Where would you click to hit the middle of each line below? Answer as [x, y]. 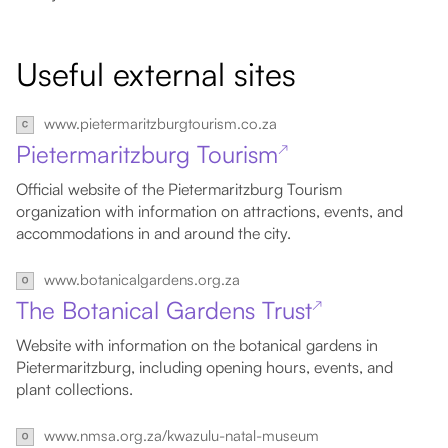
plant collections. [74, 389]
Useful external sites [156, 74]
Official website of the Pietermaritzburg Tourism [179, 189]
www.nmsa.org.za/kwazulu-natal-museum [181, 435]
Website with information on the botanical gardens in [197, 345]
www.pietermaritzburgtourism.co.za [160, 123]
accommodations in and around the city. [153, 233]
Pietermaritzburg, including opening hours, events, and [204, 367]
